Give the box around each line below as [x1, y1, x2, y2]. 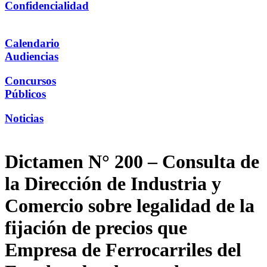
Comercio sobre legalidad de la [5, 195, 254, 217]
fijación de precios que [5, 217, 187, 239]
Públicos [5, 87, 46, 100]
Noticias [5, 111, 44, 125]
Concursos [5, 74, 56, 87]
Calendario [5, 37, 60, 50]
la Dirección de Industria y [5, 173, 221, 195]
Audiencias [5, 50, 58, 63]
